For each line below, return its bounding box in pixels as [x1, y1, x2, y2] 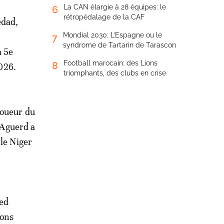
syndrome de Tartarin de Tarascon [63, 41, 176, 49]
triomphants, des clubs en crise [63, 69, 166, 77]
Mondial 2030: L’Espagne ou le [63, 31, 162, 39]
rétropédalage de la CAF [63, 13, 144, 21]
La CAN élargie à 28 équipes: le [63, 3, 166, 11]
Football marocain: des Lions [63, 59, 157, 67]
